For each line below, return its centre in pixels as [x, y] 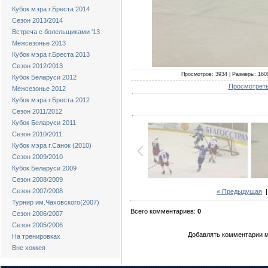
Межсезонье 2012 [39, 89]
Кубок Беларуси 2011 [44, 123]
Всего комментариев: [164, 211]
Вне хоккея [29, 248]
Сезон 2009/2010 [37, 157]
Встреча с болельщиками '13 [56, 32]
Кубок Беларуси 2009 [44, 168]
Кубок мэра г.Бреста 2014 [51, 9]
